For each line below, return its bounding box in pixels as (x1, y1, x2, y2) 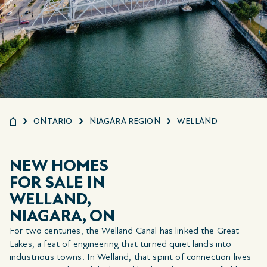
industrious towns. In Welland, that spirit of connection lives (10, 250, 252, 263)
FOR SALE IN (10, 172, 105, 193)
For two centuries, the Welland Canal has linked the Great (10, 224, 240, 237)
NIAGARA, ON (10, 205, 116, 226)
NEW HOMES (10, 155, 109, 176)
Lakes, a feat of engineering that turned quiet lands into (10, 237, 232, 250)
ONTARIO (33, 116, 73, 126)
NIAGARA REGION (89, 116, 160, 126)
